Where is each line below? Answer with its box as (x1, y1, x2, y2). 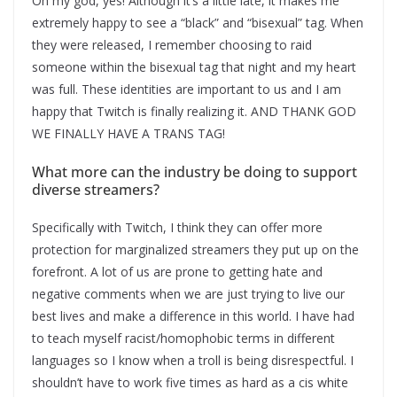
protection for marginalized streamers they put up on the (32, 240, 359, 258)
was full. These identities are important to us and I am (32, 80, 341, 97)
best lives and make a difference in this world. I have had (32, 307, 354, 324)
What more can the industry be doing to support (32, 161, 357, 182)
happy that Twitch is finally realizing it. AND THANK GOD (32, 102, 356, 120)
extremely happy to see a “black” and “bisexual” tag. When (32, 13, 363, 31)
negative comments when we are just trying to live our (32, 284, 345, 302)
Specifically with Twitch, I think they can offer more (32, 218, 323, 236)
